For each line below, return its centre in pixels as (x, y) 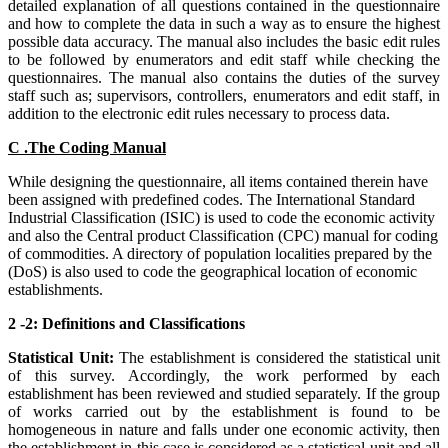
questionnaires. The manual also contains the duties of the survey (224, 77)
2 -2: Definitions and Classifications (126, 323)
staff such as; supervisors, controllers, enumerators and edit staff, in (224, 95)
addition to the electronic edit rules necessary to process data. (199, 113)
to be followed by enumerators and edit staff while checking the (224, 59)
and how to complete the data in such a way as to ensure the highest (224, 23)
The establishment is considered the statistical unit (279, 357)
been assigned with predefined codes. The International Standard (211, 199)
